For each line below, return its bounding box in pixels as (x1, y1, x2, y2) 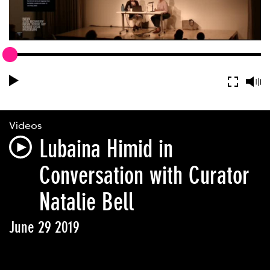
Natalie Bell (39, 188, 134, 216)
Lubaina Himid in (39, 135, 173, 163)
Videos (9, 120, 42, 132)
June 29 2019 (9, 218, 80, 237)
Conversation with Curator (39, 162, 250, 190)
